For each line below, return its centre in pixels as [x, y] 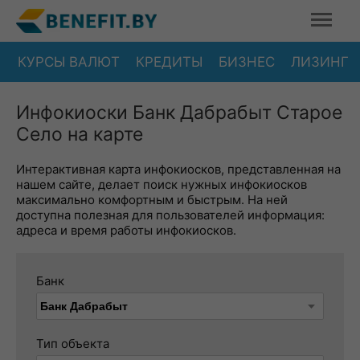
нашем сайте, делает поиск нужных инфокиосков [162, 184]
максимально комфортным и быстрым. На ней [152, 200]
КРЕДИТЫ [169, 61]
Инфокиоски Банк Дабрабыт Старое [179, 112]
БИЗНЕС [247, 61]
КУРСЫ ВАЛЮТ [69, 61]
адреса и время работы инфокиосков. [126, 230]
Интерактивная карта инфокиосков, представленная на [178, 169]
